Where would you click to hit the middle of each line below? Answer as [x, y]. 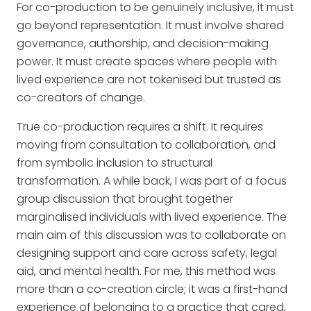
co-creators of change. [81, 98]
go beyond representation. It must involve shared [150, 26]
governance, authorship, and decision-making [143, 44]
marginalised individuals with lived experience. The [152, 217]
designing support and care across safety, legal [147, 253]
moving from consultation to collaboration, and [146, 145]
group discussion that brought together [125, 199]
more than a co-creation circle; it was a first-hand [152, 289]
